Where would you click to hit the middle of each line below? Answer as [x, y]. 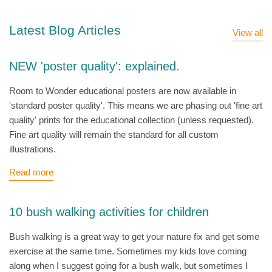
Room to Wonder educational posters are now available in [123, 91]
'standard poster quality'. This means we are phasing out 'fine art [136, 106]
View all [248, 32]
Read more [31, 172]
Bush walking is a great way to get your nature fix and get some [134, 237]
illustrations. [32, 149]
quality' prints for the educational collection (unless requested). [131, 120]
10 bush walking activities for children [109, 212]
